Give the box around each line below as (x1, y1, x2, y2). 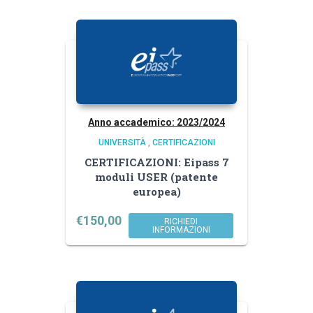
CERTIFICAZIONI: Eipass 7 (84, 154, 229, 169)
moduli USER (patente (95, 169, 218, 184)
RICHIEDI (164, 216, 198, 226)
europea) (132, 184, 181, 198)
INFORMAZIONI (152, 224, 210, 235)
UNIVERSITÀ (98, 137, 146, 147)
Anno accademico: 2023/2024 (88, 116, 225, 128)
